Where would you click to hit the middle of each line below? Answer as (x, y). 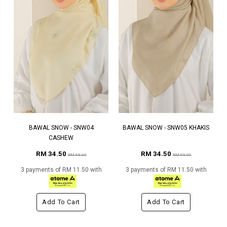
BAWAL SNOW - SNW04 (61, 128)
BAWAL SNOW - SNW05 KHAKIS (166, 128)
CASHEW (61, 138)
